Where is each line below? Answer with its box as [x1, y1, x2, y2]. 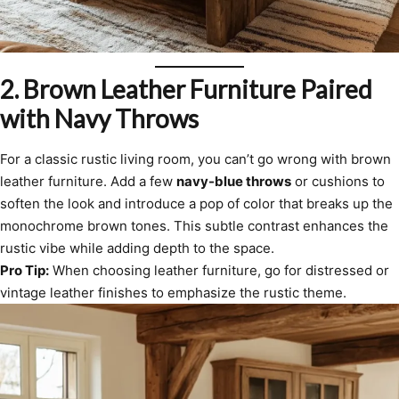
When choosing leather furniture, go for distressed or [49, 261, 389, 279]
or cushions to [291, 172, 385, 190]
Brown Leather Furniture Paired [23, 73, 372, 104]
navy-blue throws [176, 172, 291, 190]
